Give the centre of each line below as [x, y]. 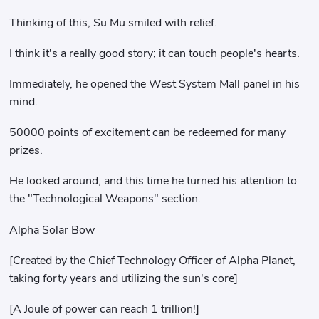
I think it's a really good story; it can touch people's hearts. [155, 53]
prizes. [26, 151]
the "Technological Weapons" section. [105, 199]
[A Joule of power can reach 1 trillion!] [105, 309]
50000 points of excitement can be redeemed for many [148, 133]
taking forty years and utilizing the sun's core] [124, 278]
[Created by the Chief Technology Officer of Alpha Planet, [153, 260]
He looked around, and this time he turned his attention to [153, 181]
